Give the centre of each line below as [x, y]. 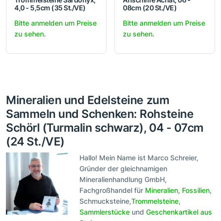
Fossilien [196, 190]
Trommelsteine [155, 201]
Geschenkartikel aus [179, 212]
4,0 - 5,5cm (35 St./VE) [50, 8]
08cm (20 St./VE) [150, 8]
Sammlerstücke [105, 212]
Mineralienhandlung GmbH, [123, 180]
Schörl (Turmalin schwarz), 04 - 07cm [105, 128]
